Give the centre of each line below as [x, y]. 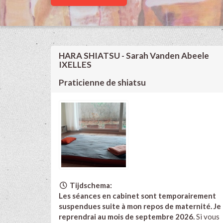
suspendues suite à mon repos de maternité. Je [140, 206]
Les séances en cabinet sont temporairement [137, 195]
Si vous [207, 216]
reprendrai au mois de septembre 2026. [127, 216]
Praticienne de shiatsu [102, 82]
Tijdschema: [90, 185]
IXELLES [75, 64]
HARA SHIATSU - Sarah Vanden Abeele [134, 55]
